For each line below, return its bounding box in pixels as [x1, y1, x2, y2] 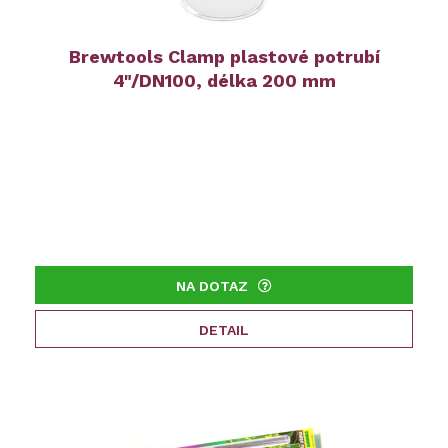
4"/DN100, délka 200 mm [112, 70, 336, 92]
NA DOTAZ [176, 278, 248, 295]
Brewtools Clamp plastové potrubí [68, 46, 380, 68]
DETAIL [199, 322, 249, 339]
